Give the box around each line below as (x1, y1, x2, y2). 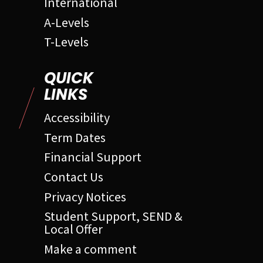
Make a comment (44, 241, 137, 258)
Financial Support (44, 149, 141, 166)
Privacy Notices (44, 188, 126, 205)
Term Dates (44, 129, 106, 146)
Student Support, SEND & (44, 208, 183, 225)
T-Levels (44, 33, 89, 50)
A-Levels (44, 14, 89, 31)
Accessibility (44, 109, 110, 126)
